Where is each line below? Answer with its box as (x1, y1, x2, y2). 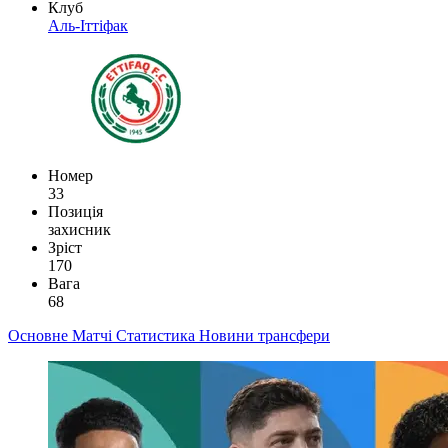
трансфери (258, 326, 330, 344)
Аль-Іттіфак (48, 16, 128, 34)
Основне (8, 326, 72, 344)
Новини (199, 326, 258, 344)
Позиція (48, 202, 103, 220)
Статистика (116, 326, 199, 344)
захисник (48, 220, 111, 238)
